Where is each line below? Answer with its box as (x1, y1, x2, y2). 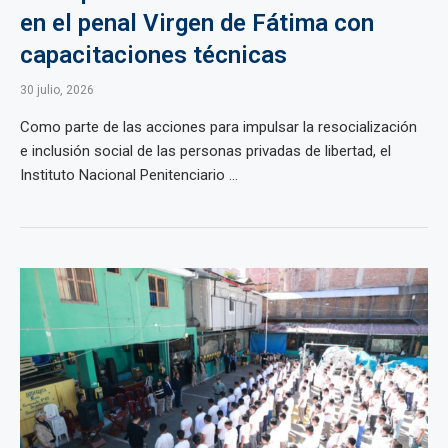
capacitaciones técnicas (20, 41, 287, 69)
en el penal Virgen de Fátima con (20, 9, 374, 37)
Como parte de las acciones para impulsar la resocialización (20, 118, 417, 136)
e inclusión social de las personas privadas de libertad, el (20, 142, 391, 160)
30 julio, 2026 (20, 83, 94, 97)
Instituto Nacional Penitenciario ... (20, 166, 238, 184)
